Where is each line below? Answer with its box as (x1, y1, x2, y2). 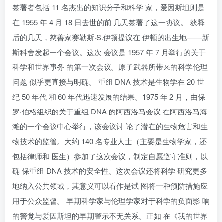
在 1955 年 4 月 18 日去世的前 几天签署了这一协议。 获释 (12, 17, 205, 27)
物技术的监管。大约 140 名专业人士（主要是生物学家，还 (12, 136, 207, 146)
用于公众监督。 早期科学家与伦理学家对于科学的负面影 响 (12, 195, 210, 206)
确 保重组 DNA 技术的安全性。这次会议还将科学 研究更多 (12, 166, 207, 176)
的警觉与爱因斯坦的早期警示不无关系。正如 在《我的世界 (12, 210, 208, 221)
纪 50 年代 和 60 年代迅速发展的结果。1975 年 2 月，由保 (12, 91, 205, 102)
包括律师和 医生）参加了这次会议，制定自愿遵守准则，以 (12, 151, 208, 161)
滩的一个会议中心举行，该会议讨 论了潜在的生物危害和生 (12, 121, 208, 131)
